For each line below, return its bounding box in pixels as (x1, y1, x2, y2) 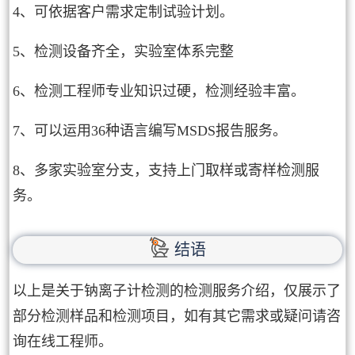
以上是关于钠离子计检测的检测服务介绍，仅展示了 (13, 282, 342, 299)
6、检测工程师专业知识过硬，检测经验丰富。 (13, 83, 306, 100)
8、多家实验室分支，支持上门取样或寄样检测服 (13, 162, 320, 179)
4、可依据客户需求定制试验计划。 (13, 4, 235, 21)
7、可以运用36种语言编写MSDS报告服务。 (13, 123, 288, 139)
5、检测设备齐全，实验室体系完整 (13, 44, 235, 60)
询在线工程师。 (13, 333, 113, 349)
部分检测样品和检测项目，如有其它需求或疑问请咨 (13, 307, 342, 324)
